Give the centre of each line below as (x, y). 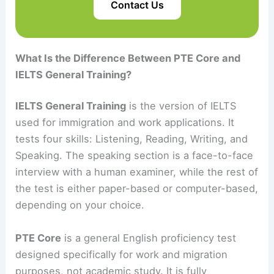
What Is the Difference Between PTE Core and (128, 58)
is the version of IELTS (181, 106)
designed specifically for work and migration (122, 254)
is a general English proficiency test (149, 238)
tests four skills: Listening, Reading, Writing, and (132, 139)
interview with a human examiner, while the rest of (137, 172)
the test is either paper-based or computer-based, (137, 189)
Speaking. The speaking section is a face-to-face (135, 156)
